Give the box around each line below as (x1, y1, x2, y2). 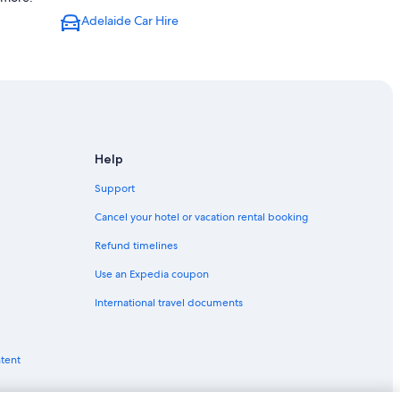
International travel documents (95, 296, 243, 311)
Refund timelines (95, 238, 178, 254)
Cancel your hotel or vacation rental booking (95, 210, 308, 225)
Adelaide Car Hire (81, 12, 179, 29)
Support (95, 181, 135, 196)
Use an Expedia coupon (95, 267, 209, 282)
